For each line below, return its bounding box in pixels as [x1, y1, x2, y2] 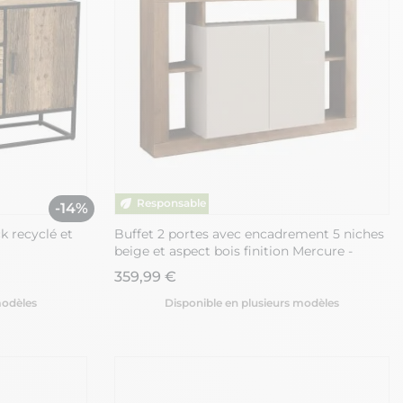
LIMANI [114, 260, 159, 277]
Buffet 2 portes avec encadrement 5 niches [114, 226, 384, 243]
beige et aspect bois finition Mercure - [114, 243, 353, 260]
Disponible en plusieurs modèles [165, 296, 339, 310]
